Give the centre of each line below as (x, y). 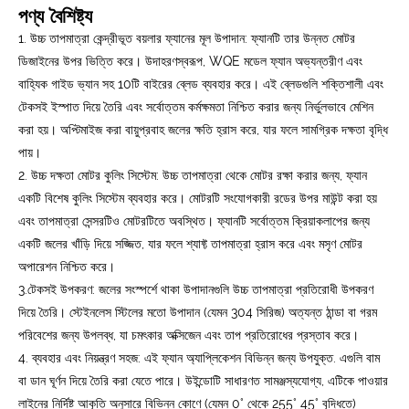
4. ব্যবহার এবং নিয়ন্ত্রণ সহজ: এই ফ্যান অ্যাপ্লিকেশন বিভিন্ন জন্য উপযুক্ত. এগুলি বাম (199, 358)
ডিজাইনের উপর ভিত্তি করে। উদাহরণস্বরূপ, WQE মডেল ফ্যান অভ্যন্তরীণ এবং (190, 62)
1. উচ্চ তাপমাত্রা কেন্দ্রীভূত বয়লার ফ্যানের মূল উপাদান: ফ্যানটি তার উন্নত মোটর (187, 39)
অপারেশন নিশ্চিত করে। (67, 267)
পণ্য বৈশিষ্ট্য (55, 16)
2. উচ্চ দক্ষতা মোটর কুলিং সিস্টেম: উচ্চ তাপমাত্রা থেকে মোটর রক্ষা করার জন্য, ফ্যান (193, 176)
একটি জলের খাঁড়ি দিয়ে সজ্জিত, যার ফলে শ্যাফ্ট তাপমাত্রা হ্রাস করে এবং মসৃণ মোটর (190, 244)
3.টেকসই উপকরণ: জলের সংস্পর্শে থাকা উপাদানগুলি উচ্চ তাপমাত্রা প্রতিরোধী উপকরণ (196, 290)
